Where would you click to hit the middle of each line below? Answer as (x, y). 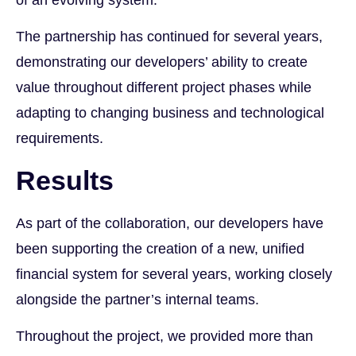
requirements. (60, 139)
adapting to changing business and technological (170, 113)
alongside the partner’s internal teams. (137, 299)
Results (65, 180)
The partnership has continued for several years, (169, 37)
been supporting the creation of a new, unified (160, 248)
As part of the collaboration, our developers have (170, 223)
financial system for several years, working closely (174, 274)
